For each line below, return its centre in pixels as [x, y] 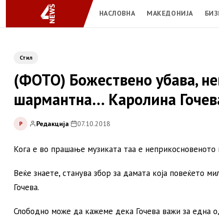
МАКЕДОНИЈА [170, 13]
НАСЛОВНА [117, 13]
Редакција [53, 123]
